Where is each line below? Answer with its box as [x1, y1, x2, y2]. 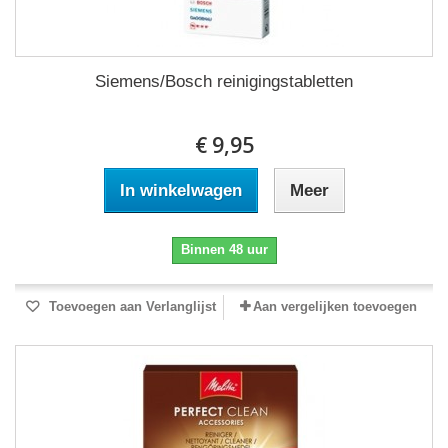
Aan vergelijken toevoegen [253, 299, 417, 315]
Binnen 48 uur [180, 242, 268, 258]
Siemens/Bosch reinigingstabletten [95, 72, 353, 92]
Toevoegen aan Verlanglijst [44, 299, 216, 315]
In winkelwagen [119, 181, 242, 201]
